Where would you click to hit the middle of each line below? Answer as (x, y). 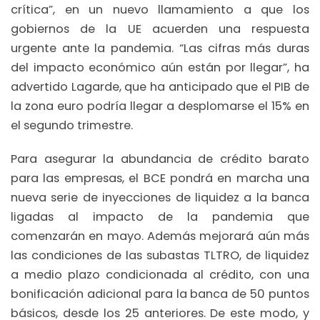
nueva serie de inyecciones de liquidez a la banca (160, 198)
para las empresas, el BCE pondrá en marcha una (160, 179)
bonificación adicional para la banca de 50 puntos (160, 294)
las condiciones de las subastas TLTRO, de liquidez (160, 256)
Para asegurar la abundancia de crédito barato (160, 159)
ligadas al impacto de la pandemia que (160, 217)
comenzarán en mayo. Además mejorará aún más (160, 236)
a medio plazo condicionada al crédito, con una (160, 275)
